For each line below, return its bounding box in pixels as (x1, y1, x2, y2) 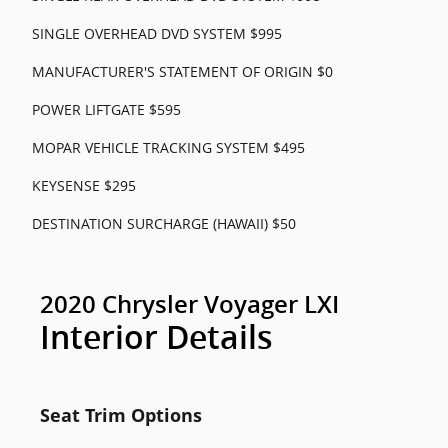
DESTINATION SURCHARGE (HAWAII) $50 (32, 214, 296, 233)
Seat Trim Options (40, 403, 202, 427)
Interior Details (40, 319, 273, 357)
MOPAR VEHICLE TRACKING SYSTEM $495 (32, 138, 305, 157)
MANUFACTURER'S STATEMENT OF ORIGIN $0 (32, 62, 333, 81)
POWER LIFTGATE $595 (32, 100, 181, 119)
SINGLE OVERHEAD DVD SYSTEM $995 (32, 24, 282, 43)
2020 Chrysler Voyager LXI (40, 291, 339, 319)
